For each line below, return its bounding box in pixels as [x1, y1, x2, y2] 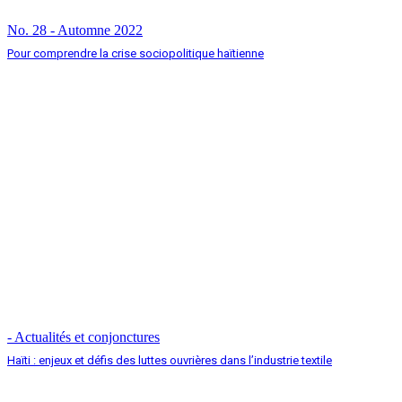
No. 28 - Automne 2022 [7, 22, 143, 39]
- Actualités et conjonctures [7, 328, 160, 345]
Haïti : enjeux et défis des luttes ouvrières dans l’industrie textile [7, 353, 332, 367]
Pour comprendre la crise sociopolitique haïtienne [7, 47, 264, 61]
